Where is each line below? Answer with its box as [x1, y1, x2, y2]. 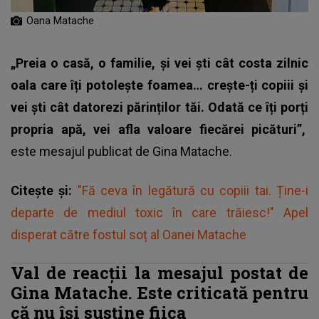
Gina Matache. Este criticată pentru [11, 281, 308, 303]
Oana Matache [26, 15, 97, 26]
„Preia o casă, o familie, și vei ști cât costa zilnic [11, 56, 308, 70]
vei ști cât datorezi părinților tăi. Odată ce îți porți [11, 100, 308, 115]
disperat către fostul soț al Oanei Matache [11, 227, 246, 242]
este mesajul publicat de [11, 144, 152, 159]
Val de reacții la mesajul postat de [11, 261, 308, 283]
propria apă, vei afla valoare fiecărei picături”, [11, 122, 308, 137]
